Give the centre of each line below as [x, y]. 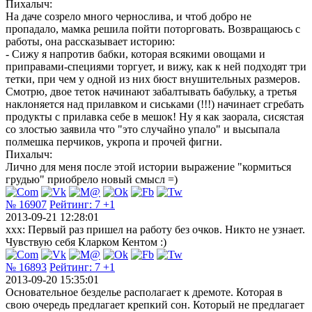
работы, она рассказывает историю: [90, 41]
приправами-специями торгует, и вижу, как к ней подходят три [156, 66]
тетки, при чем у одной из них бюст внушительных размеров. [153, 79]
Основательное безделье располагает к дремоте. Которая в [144, 292]
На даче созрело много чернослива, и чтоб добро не [128, 16]
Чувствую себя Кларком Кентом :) [86, 242]
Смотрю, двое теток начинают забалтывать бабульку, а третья [151, 91]
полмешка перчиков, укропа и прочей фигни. [114, 141]
